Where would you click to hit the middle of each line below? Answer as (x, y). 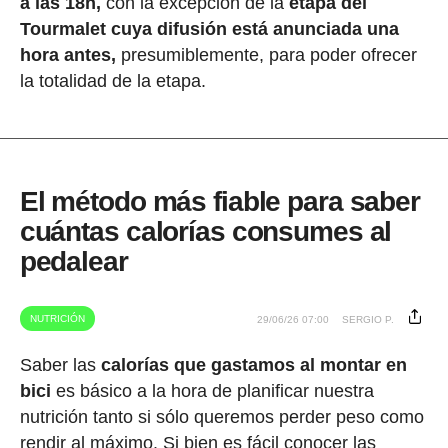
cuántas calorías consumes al (205, 231)
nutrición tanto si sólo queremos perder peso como (221, 416)
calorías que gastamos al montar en (253, 364)
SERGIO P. (368, 319)
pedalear (73, 261)
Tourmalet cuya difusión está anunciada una (209, 28)
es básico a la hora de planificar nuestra (212, 390)
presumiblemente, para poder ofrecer (266, 54)
